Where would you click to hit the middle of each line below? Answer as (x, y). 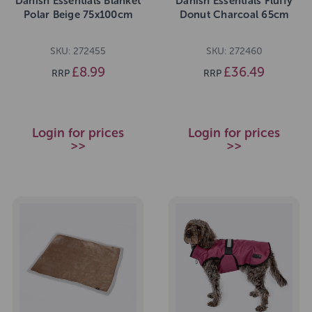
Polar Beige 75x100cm (78, 15)
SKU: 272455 (78, 51)
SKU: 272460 (234, 51)
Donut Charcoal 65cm (234, 15)
